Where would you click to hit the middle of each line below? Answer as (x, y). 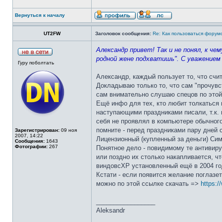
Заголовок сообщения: (123, 33)
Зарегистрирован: (37, 130)
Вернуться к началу (40, 15)
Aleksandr (111, 210)
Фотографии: (31, 146)
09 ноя (68, 130)
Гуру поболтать (36, 63)
